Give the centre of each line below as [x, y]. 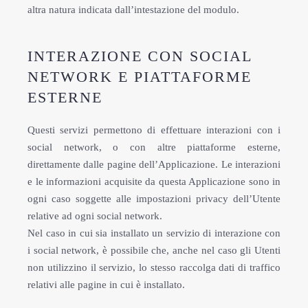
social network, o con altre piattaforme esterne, [154, 147]
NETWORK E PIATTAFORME [140, 77]
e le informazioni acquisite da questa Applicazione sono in [154, 181]
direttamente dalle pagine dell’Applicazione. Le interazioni [154, 164]
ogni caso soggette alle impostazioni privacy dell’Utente [154, 199]
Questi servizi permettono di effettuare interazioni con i [154, 130]
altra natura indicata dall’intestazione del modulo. [133, 10]
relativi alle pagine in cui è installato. [106, 285]
